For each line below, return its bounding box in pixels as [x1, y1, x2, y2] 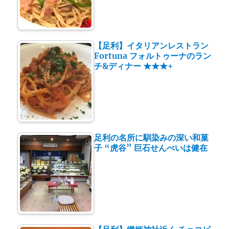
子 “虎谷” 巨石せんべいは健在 [94, 143, 208, 153]
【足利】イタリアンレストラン [94, 40, 209, 51]
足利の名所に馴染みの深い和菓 [94, 132, 209, 143]
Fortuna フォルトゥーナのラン [94, 51, 212, 61]
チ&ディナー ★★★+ [94, 61, 174, 72]
